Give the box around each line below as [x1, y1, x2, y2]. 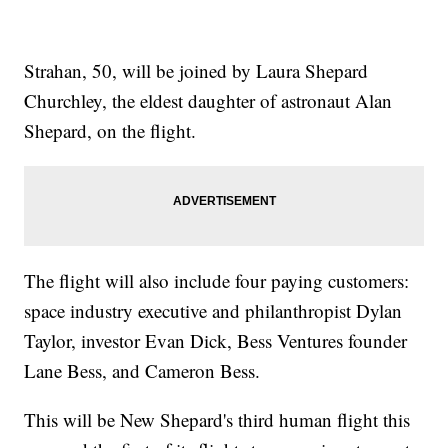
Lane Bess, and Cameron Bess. [24, 358, 261, 384]
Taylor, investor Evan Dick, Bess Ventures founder [24, 328, 408, 354]
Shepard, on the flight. [24, 118, 197, 144]
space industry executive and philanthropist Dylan [24, 298, 403, 324]
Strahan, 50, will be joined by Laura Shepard [24, 58, 369, 84]
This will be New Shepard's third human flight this [24, 407, 411, 433]
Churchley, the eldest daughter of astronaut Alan [24, 88, 393, 114]
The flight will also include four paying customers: [24, 268, 410, 294]
